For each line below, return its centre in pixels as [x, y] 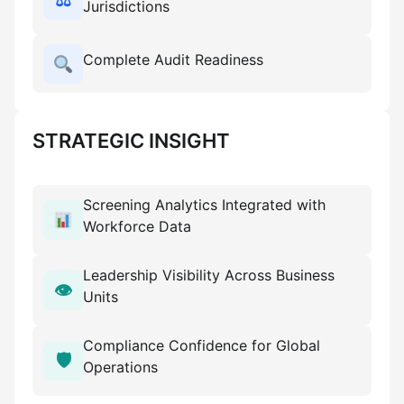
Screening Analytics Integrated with [204, 205]
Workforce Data [137, 226]
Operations [120, 367]
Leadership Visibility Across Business [209, 275]
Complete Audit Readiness [173, 60]
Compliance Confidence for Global [202, 345]
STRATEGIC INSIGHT [131, 141]
